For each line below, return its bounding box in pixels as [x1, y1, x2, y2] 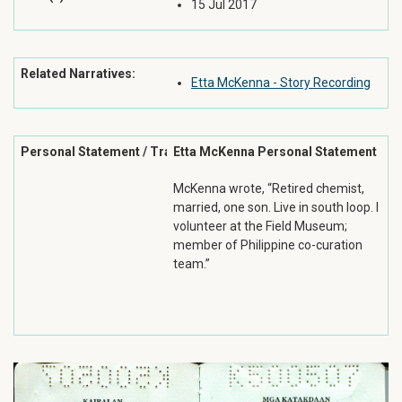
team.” [173, 257, 210, 271]
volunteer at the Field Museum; [173, 219, 347, 233]
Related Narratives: [21, 66, 135, 81]
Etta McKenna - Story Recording [191, 75, 371, 90]
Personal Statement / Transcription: [21, 144, 236, 159]
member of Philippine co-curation [173, 238, 363, 252]
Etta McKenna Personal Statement [173, 144, 377, 159]
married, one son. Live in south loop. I [173, 200, 379, 214]
